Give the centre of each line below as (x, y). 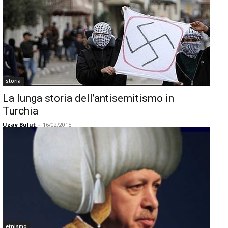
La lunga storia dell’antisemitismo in (88, 98)
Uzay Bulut (19, 124)
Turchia (20, 111)
